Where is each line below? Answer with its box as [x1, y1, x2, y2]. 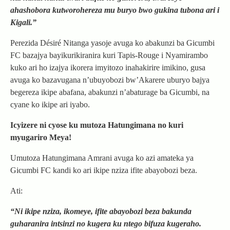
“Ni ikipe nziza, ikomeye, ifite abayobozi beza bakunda [10, 207, 191, 216]
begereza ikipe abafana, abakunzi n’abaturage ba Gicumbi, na [10, 88, 209, 97]
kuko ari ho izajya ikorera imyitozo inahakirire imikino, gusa [10, 63, 205, 72]
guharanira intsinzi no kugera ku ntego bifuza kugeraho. [10, 219, 201, 228]
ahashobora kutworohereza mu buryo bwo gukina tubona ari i [10, 6, 219, 15]
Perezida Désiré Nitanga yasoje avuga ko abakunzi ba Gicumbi [10, 39, 215, 48]
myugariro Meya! [10, 133, 71, 142]
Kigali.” [10, 18, 36, 27]
